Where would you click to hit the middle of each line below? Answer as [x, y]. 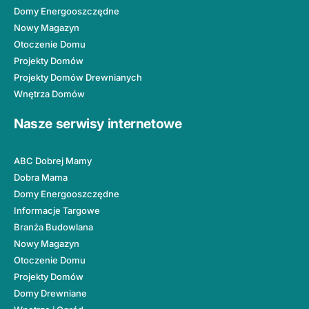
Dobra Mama [41, 178]
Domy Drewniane [50, 293]
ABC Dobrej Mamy [53, 161]
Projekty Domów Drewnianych [78, 78]
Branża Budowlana [53, 227]
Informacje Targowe [57, 211]
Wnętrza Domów [49, 94]
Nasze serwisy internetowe [98, 123]
